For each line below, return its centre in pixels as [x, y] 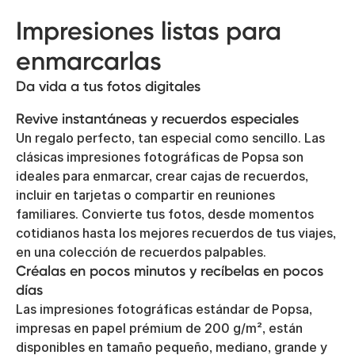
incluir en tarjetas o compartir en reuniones [145, 195]
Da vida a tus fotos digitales [108, 86]
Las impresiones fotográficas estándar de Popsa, [164, 309]
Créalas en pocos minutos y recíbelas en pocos [170, 271]
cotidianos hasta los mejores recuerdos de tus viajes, [176, 233]
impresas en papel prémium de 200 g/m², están [159, 328]
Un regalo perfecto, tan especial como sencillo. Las [170, 138]
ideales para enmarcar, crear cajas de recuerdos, [162, 176]
